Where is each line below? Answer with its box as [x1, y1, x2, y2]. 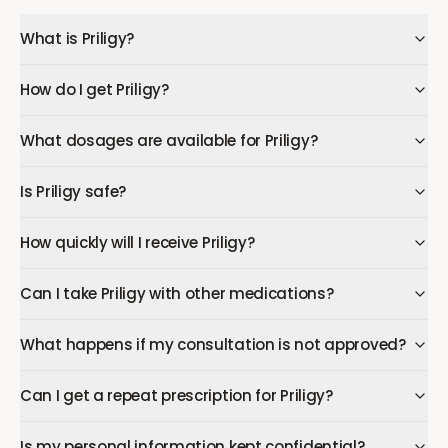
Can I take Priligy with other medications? [20, 283, 334, 304]
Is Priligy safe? [20, 181, 127, 202]
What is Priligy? [20, 28, 135, 49]
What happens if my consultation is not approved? [20, 334, 406, 355]
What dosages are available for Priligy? [20, 130, 318, 151]
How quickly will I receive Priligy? [20, 232, 255, 253]
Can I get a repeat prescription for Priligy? [20, 385, 333, 406]
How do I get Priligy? [20, 79, 169, 100]
